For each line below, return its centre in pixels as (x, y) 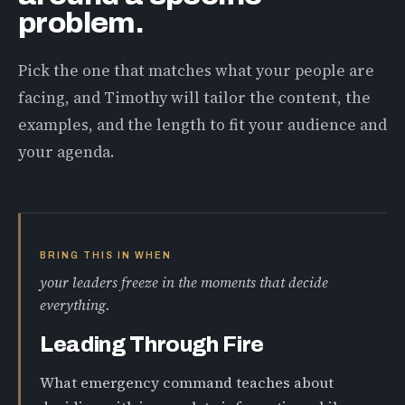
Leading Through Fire (152, 344)
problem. (81, 24)
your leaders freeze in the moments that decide (184, 283)
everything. (75, 306)
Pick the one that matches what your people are (196, 70)
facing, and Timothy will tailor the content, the (194, 97)
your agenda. (66, 151)
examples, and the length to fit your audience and (202, 124)
